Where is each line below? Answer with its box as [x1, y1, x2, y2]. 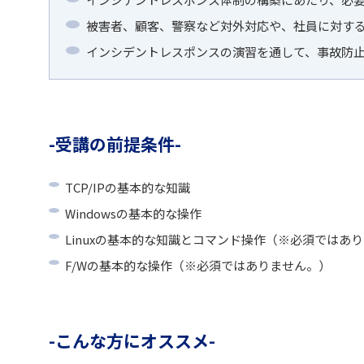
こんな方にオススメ [55, 328, 209, 353]
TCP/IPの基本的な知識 [65, 179, 190, 196]
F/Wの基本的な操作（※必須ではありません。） [65, 257, 331, 274]
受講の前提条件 [55, 132, 175, 156]
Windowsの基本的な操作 [65, 205, 201, 222]
